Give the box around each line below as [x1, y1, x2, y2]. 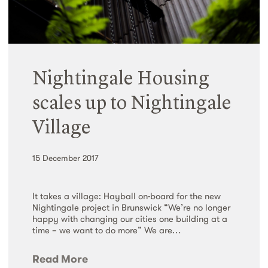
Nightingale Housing [32, 70, 209, 90]
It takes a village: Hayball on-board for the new [32, 190, 221, 202]
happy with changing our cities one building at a [32, 213, 227, 225]
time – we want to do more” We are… [32, 224, 181, 236]
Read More [32, 252, 88, 266]
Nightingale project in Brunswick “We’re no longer [32, 202, 230, 214]
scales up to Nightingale [32, 95, 232, 114]
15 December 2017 [32, 153, 99, 164]
